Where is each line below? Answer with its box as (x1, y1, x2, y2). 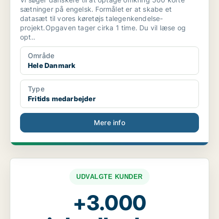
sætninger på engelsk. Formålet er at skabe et (20, 5, 172, 14)
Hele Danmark (28, 61, 76, 70)
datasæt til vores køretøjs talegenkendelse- (20, 14, 163, 23)
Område (28, 51, 55, 60)
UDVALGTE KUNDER (76, 173, 143, 181)
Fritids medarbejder (28, 94, 96, 103)
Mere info (94, 118, 125, 127)
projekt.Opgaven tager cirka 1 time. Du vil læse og (20, 23, 186, 32)
